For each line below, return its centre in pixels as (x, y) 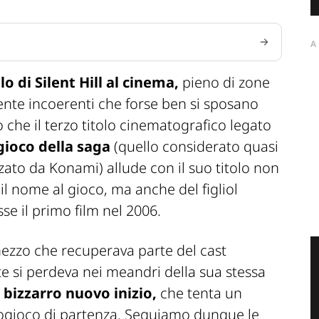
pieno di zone (224, 83)
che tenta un (199, 293)
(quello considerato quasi (194, 147)
